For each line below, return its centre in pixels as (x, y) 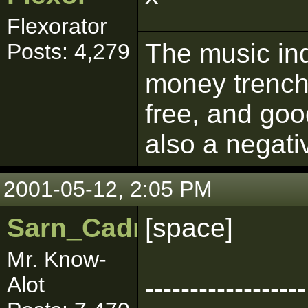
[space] (189, 228)
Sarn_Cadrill (86, 228)
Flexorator (57, 26)
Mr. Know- (57, 259)
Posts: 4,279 (68, 52)
